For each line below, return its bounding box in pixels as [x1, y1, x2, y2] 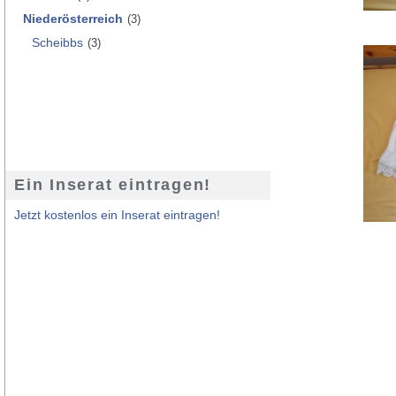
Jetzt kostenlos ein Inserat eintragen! [14, 207, 220, 222]
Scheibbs [32, 34, 83, 49]
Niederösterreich [23, 11, 123, 26]
